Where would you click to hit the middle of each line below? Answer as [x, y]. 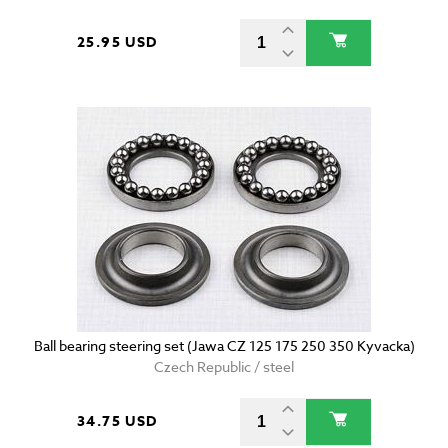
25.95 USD [117, 43]
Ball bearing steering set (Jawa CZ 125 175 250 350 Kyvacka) [224, 346]
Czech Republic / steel [224, 367]
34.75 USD [117, 422]
